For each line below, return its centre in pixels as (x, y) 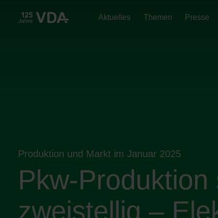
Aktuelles (114, 17)
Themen (158, 17)
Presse (197, 17)
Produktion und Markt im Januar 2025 (100, 154)
